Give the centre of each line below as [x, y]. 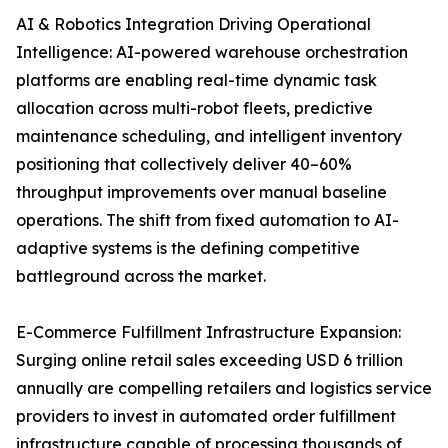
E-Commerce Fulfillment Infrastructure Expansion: [208, 332]
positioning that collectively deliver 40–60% [184, 164]
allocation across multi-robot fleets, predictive [194, 108]
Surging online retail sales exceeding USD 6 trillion [209, 360]
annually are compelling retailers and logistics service [224, 388]
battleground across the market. [141, 276]
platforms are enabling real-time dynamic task [196, 80]
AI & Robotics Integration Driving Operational [193, 24]
